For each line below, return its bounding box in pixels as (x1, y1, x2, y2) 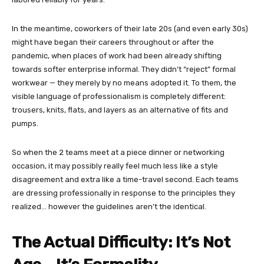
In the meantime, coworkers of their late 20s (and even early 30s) (12, 24, 248, 33)
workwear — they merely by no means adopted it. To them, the (12, 78, 236, 87)
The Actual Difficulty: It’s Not (12, 233, 230, 252)
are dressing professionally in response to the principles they (12, 189, 235, 197)
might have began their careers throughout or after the (12, 38, 214, 47)
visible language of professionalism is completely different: (12, 92, 226, 101)
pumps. (12, 119, 38, 128)
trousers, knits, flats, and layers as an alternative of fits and (12, 105, 228, 114)
